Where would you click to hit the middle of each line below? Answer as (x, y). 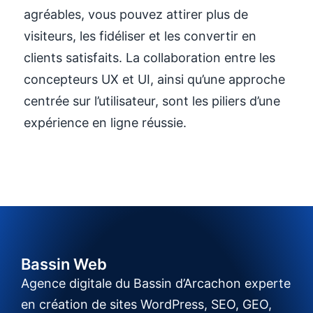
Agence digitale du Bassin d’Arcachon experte (156, 284)
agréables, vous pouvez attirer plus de (136, 14)
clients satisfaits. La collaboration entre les (150, 57)
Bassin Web (64, 264)
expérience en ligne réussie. (105, 122)
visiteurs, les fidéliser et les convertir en (140, 36)
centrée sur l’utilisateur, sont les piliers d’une (152, 101)
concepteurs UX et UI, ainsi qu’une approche (154, 79)
